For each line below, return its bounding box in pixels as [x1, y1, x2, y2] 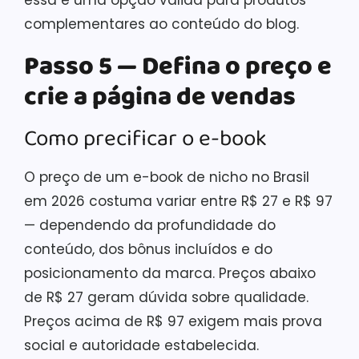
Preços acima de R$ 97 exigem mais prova [24, 311, 322, 331]
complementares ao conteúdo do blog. [24, 14, 299, 34]
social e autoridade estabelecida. [24, 335, 259, 355]
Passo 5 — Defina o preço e [24, 46, 332, 87]
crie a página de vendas [24, 76, 296, 118]
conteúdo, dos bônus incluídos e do [24, 239, 272, 259]
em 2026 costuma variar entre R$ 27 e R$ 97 [24, 191, 333, 211]
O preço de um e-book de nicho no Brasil [24, 167, 309, 187]
